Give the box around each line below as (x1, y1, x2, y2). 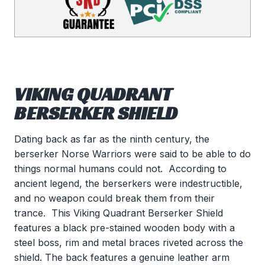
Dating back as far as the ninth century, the (14, 133, 209, 146)
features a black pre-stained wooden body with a (14, 222, 235, 234)
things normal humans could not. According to (14, 163, 227, 175)
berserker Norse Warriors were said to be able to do (14, 148, 251, 160)
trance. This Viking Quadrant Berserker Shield (14, 207, 223, 219)
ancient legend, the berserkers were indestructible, (14, 177, 243, 190)
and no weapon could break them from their (14, 192, 215, 205)
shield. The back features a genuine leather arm (14, 251, 230, 264)
